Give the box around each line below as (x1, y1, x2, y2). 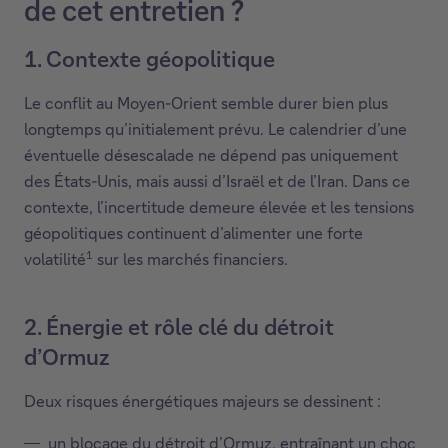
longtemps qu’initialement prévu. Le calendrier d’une (24, 118, 407, 139)
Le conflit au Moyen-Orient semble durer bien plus (24, 92, 388, 113)
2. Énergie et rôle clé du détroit (24, 312, 334, 342)
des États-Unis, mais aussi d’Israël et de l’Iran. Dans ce (24, 170, 410, 191)
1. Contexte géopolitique (24, 44, 275, 73)
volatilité (24, 248, 86, 270)
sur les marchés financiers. (93, 248, 288, 270)
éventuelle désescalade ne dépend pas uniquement (24, 144, 398, 165)
